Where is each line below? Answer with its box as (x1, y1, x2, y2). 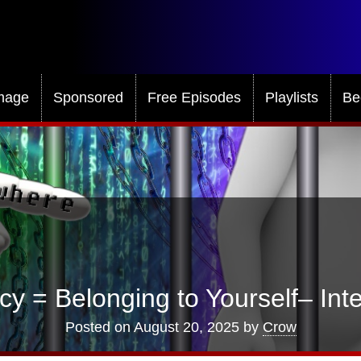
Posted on (64, 319, 134, 336)
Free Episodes (147, 89, 241, 106)
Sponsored (53, 89, 123, 106)
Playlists (265, 89, 318, 106)
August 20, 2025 (133, 319, 239, 336)
